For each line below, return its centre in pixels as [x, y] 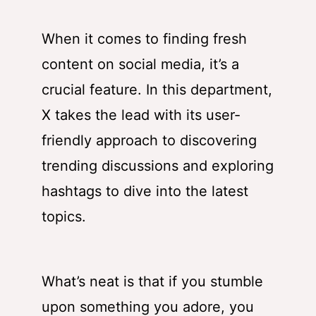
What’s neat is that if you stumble [152, 282]
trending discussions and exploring [158, 166]
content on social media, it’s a [140, 65]
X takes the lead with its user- [141, 115]
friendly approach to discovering [149, 141]
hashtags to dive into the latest [145, 192]
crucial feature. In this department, [157, 90]
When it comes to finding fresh [144, 39]
